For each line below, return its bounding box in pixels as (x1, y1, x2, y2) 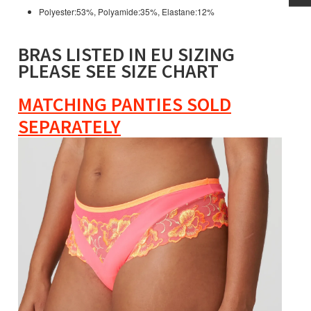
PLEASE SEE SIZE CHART (18, 58, 219, 84)
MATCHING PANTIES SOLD (18, 92, 231, 117)
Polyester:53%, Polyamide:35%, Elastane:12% (39, 6, 215, 18)
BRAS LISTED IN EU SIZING (18, 42, 235, 67)
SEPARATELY (18, 114, 121, 140)
